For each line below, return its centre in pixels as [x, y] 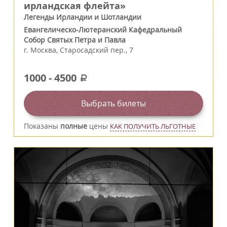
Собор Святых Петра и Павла [75, 40]
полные [74, 126]
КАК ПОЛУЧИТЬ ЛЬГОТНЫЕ [153, 126]
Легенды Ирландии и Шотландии [83, 17]
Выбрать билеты [113, 103]
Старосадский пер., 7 [97, 50]
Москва [43, 50]
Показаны [42, 126]
